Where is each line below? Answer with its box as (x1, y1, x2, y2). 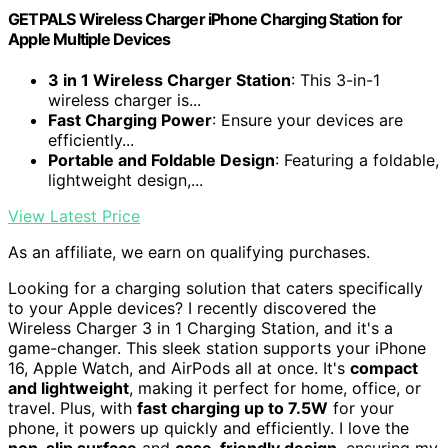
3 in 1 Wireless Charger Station (48, 69, 291, 90)
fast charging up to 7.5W (137, 397, 328, 418)
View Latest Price (8, 205, 140, 226)
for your (328, 397, 394, 418)
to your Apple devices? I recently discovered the (8, 297, 376, 318)
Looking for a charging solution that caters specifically (8, 277, 423, 298)
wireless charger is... (48, 89, 201, 110)
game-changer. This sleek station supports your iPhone (8, 337, 426, 358)
